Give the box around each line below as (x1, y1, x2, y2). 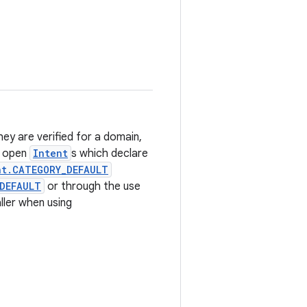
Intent (33, 147, 68, 160)
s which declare (71, 147, 148, 160)
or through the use (45, 180, 140, 193)
